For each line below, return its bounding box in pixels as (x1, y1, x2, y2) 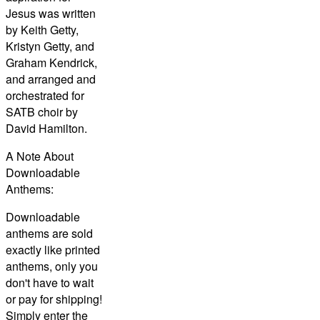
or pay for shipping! (6, 290, 102, 307)
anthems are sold (6, 224, 93, 241)
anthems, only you (6, 257, 98, 274)
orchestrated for (6, 86, 84, 104)
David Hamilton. (6, 119, 87, 136)
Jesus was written (6, 4, 96, 21)
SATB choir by (6, 103, 78, 120)
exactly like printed (6, 241, 100, 258)
